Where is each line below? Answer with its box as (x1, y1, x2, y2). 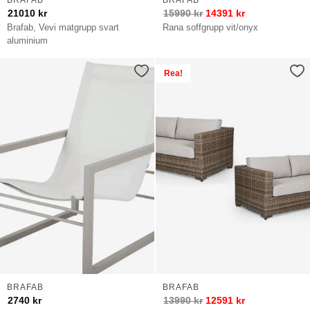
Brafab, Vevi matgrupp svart (7, 22, 120, 33)
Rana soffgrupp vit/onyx (163, 22, 259, 33)
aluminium (7, 35, 48, 46)
